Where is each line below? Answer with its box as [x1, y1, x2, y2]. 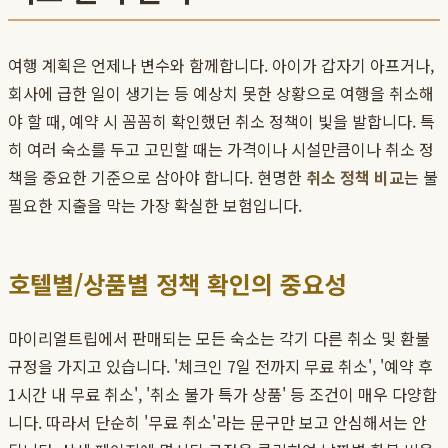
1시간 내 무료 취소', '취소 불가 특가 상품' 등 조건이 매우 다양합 [8, 382, 437, 407]
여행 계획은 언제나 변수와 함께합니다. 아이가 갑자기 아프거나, [8, 53, 434, 78]
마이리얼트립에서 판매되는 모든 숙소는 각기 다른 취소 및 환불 [8, 326, 430, 351]
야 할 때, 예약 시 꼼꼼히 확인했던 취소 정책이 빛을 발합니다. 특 [8, 109, 435, 134]
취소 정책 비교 [306, 165, 404, 190]
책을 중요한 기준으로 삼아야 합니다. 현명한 [8, 165, 306, 190]
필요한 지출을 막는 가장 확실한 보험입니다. [8, 193, 302, 218]
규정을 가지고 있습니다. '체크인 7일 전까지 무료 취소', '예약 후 [8, 354, 433, 379]
